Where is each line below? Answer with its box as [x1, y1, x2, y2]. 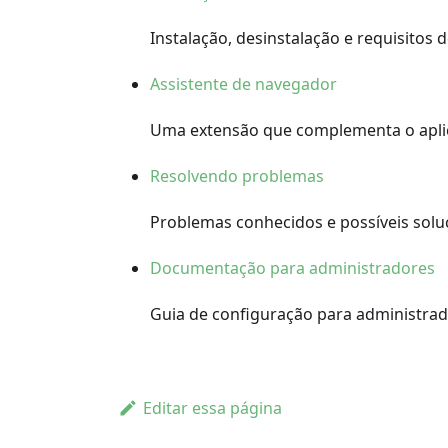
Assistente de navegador [150, 73, 337, 96]
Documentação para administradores [150, 257, 435, 280]
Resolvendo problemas [150, 165, 324, 188]
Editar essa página [142, 397, 282, 420]
